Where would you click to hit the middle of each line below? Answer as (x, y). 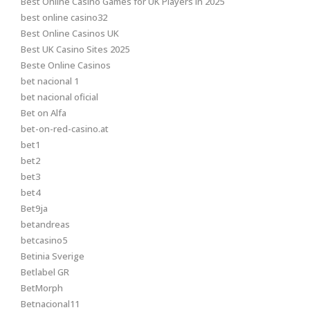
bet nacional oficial (60, 97)
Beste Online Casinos (66, 65)
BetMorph (42, 288)
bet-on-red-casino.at (65, 129)
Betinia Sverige (53, 256)
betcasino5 (44, 240)
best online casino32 (64, 17)
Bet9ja (34, 208)
